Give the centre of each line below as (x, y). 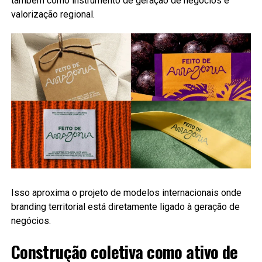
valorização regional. (53, 14)
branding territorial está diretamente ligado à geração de (125, 206)
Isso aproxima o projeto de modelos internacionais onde (126, 192)
